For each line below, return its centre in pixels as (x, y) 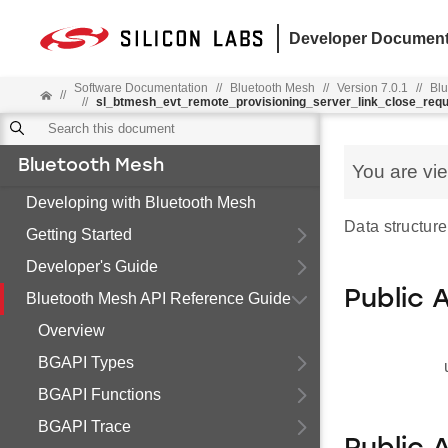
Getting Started (79, 234)
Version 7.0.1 (372, 88)
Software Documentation (140, 88)
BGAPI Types (86, 362)
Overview (71, 330)
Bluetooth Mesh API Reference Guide (158, 298)
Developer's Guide (92, 266)
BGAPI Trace (84, 426)
